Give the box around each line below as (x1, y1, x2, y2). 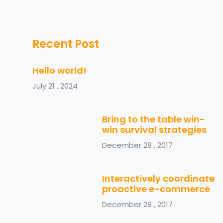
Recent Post (32, 36, 99, 52)
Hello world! (32, 64, 87, 77)
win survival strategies (102, 123, 207, 136)
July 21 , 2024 (32, 80, 78, 91)
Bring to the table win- (102, 112, 205, 125)
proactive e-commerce (102, 182, 210, 195)
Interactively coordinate (102, 172, 215, 185)
